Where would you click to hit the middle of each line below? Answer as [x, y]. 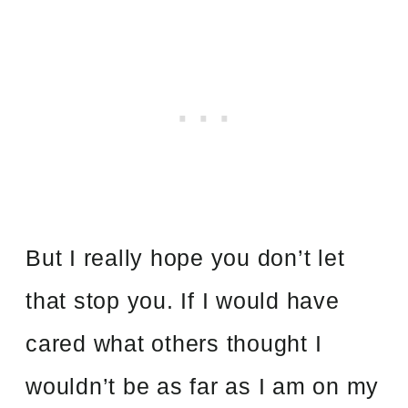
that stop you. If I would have [183, 300]
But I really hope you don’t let [185, 257]
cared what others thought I [174, 343]
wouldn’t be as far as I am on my [203, 386]
